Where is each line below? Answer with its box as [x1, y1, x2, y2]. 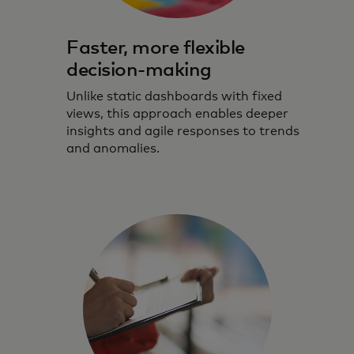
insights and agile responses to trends [66, 125, 299, 137]
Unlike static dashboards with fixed [66, 90, 282, 103]
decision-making [66, 61, 212, 80]
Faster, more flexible [66, 39, 245, 58]
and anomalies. [66, 142, 160, 155]
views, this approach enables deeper [66, 107, 288, 120]
